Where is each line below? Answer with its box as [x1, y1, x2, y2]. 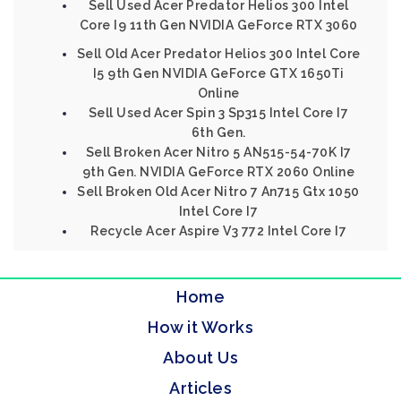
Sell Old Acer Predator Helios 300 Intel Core [76, 47, 361, 61]
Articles [169, 379, 232, 397]
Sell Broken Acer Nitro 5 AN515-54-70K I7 [85, 145, 352, 159]
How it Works [148, 318, 253, 337]
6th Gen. [191, 125, 246, 140]
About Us [163, 348, 238, 367]
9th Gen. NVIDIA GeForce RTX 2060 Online [81, 165, 355, 179]
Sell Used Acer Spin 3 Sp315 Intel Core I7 [88, 106, 349, 120]
